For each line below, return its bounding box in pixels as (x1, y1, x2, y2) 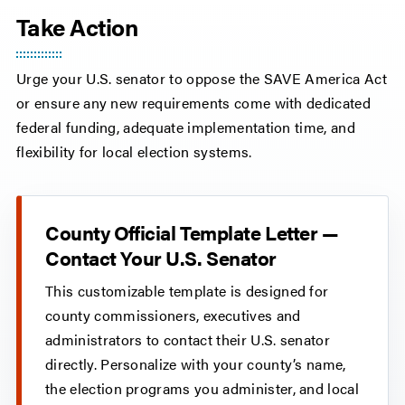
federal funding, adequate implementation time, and (16, 117, 356, 138)
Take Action (16, 10, 138, 44)
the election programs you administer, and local (45, 378, 360, 400)
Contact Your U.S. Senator (45, 243, 277, 272)
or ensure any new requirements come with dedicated (16, 92, 372, 114)
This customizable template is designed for (45, 280, 329, 302)
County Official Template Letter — (45, 218, 339, 247)
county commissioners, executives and (45, 305, 301, 326)
